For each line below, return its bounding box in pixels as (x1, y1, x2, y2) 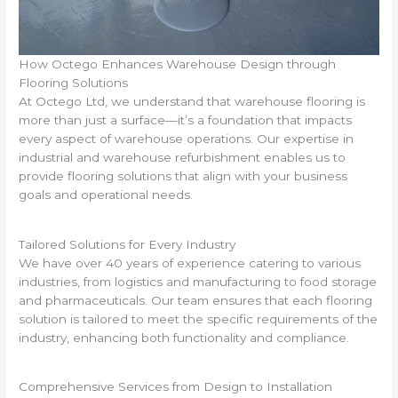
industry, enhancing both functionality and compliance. (19, 330, 350, 345)
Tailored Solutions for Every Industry (19, 236, 236, 251)
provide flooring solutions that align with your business (19, 169, 348, 184)
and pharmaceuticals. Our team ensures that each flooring (19, 292, 373, 307)
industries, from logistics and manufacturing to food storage (19, 274, 378, 289)
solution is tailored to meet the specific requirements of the (19, 311, 378, 326)
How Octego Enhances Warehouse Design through (19, 57, 337, 72)
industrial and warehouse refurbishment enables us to (19, 150, 346, 165)
